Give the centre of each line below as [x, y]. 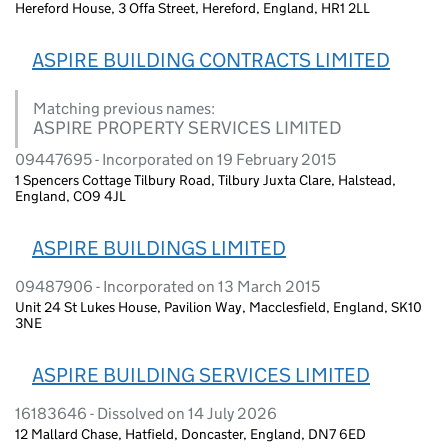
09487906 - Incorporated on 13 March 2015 [167, 286]
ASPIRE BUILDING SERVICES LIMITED [201, 374]
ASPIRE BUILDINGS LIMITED [159, 247]
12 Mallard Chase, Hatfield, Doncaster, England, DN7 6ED [190, 433]
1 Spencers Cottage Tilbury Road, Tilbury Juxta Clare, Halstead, [205, 179]
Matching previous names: [124, 108]
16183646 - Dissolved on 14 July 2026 [146, 413]
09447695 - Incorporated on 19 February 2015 [175, 159]
